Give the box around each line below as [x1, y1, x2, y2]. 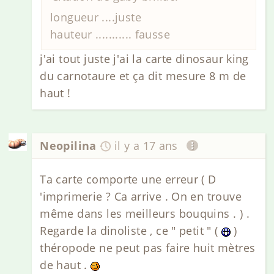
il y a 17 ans [114, 138, 178, 154]
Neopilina [40, 138, 97, 154]
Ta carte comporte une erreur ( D [40, 171, 217, 187]
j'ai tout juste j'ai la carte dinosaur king [40, 51, 249, 67]
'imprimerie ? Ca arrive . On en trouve [40, 188, 242, 204]
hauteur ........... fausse [50, 26, 170, 42]
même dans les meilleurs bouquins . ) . [40, 206, 250, 221]
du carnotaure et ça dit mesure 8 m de [40, 68, 246, 84]
